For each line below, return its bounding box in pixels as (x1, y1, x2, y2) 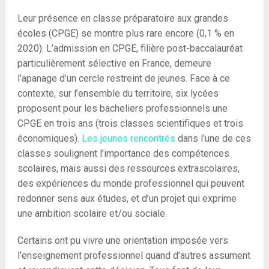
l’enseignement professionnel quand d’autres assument (17, 250, 250, 261)
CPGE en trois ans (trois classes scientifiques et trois (17, 118, 243, 129)
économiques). (17, 133, 82, 144)
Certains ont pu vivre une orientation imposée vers (17, 235, 228, 246)
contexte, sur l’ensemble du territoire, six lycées (17, 88, 219, 99)
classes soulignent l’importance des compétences (17, 148, 229, 159)
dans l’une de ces (175, 133, 251, 144)
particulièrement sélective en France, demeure (17, 58, 211, 69)
